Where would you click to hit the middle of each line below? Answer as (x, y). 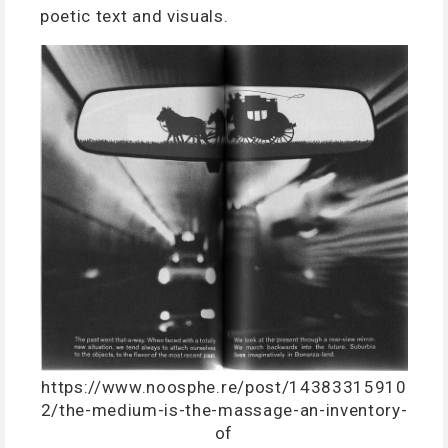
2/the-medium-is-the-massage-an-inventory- (224, 409)
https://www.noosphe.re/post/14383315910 (224, 386)
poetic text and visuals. (134, 15)
